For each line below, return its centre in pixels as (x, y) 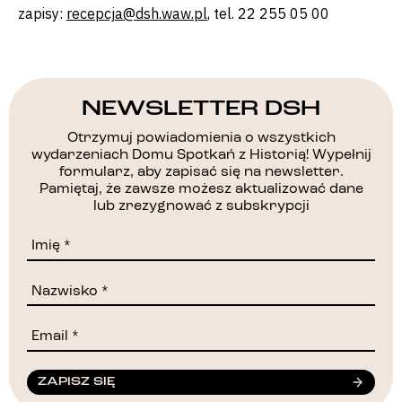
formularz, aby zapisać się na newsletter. (201, 173)
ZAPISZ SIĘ (76, 382)
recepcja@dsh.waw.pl (137, 14)
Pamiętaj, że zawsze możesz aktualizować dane (201, 190)
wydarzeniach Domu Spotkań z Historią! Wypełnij (201, 156)
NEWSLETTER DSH (201, 109)
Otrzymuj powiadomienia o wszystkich (201, 139)
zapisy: (42, 14)
